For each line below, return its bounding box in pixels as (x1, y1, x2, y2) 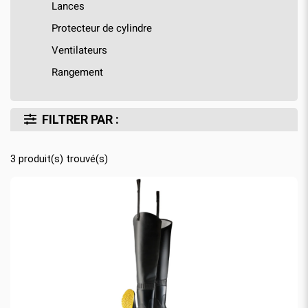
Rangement (52, 64, 103, 80)
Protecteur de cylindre (52, 20, 152, 36)
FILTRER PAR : (42, 111, 119, 126)
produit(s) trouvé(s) (16, 152, 108, 165)
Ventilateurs (52, 42, 107, 58)
